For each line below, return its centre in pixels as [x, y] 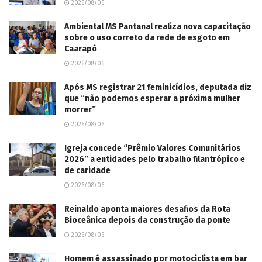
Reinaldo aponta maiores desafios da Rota [147, 209]
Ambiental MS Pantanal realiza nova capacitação [158, 26]
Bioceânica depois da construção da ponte [147, 220]
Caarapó [81, 49]
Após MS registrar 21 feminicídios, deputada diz [158, 87]
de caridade [87, 170]
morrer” [80, 109]
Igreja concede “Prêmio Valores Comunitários [153, 148]
